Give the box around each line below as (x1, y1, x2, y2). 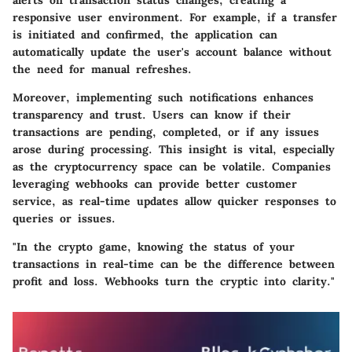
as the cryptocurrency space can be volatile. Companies (13, 159, 331, 174)
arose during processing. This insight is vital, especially (13, 141, 335, 156)
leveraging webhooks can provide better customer (13, 176, 297, 191)
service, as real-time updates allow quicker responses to (13, 193, 336, 208)
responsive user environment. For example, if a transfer (13, 9, 337, 24)
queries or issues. (13, 211, 115, 225)
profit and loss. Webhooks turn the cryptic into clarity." (13, 273, 335, 288)
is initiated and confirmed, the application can (13, 27, 277, 42)
